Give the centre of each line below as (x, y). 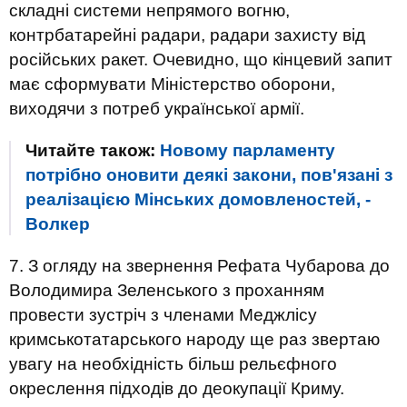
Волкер (58, 224)
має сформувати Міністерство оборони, (172, 84)
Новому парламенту (248, 150)
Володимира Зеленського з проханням (167, 290)
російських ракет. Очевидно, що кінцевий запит (201, 60)
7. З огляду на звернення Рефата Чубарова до (199, 266)
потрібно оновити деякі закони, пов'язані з (209, 175)
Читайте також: (93, 150)
